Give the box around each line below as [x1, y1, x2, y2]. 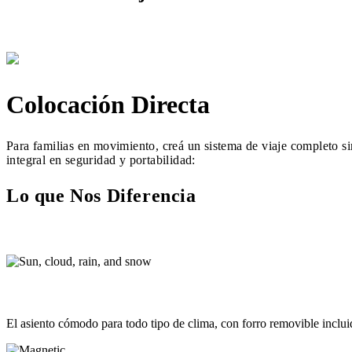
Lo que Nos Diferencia [6, 185, 196, 206]
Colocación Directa [6, 90, 210, 119]
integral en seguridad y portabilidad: [6, 152, 196, 167]
